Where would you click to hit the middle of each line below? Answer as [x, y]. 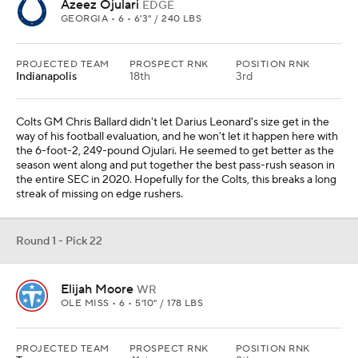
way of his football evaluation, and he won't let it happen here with [177, 137]
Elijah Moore [97, 289]
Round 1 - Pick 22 [59, 241]
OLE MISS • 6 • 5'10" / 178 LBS [132, 303]
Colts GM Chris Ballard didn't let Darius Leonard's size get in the [173, 122]
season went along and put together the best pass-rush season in [175, 165]
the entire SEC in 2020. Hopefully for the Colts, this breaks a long [176, 180]
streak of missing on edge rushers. [99, 194]
